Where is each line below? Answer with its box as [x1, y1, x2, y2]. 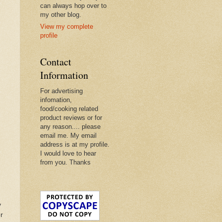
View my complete [40, 23, 93, 31]
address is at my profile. [40, 141, 110, 149]
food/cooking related [40, 105, 98, 113]
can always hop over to [40, 1, 107, 9]
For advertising [40, 87, 83, 95]
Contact [40, 55, 71, 69]
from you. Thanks [40, 159, 91, 166]
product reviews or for [40, 114, 102, 122]
